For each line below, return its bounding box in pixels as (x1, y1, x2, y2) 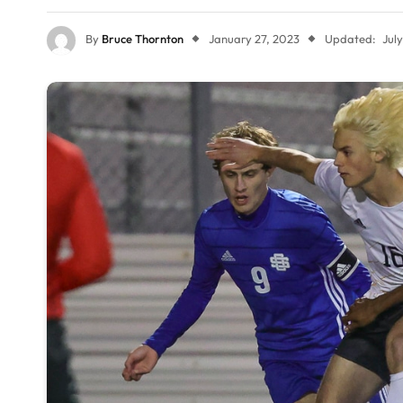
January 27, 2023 (209, 31, 300, 47)
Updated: (325, 31, 376, 47)
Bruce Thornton (102, 31, 184, 47)
